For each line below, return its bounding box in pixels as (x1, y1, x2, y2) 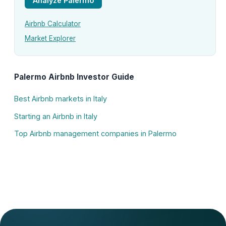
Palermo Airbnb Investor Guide (14, 72, 134, 82)
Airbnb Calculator (25, 20, 81, 28)
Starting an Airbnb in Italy (14, 111, 97, 121)
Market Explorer (25, 34, 76, 42)
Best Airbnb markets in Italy (14, 94, 107, 103)
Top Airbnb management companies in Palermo (14, 129, 177, 138)
